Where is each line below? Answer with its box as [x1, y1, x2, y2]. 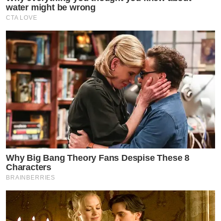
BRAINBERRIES [6, 174, 56, 181]
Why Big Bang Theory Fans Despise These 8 [6, 152, 189, 163]
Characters [6, 162, 52, 172]
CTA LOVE [6, 14, 37, 21]
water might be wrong [6, 2, 96, 12]
